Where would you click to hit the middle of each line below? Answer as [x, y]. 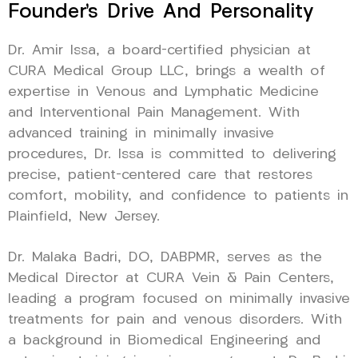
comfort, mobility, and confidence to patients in [178, 196]
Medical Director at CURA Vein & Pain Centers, [171, 278]
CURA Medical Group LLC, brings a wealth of [167, 71]
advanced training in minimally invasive [141, 133]
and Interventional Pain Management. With [154, 113]
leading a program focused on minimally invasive [179, 299]
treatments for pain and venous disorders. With [175, 320]
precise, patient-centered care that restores [160, 175]
